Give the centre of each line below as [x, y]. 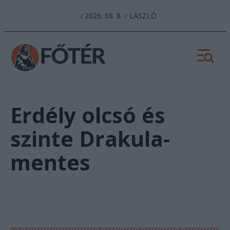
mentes [50, 162]
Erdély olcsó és [88, 115]
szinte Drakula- [90, 139]
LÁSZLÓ [142, 16]
